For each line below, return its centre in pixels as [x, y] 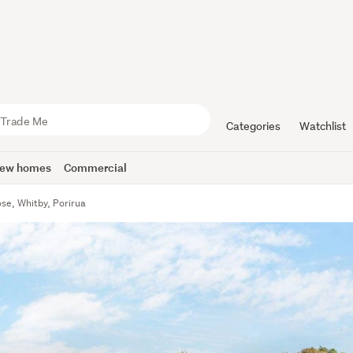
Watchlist [322, 126]
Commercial [96, 167]
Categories [253, 126]
